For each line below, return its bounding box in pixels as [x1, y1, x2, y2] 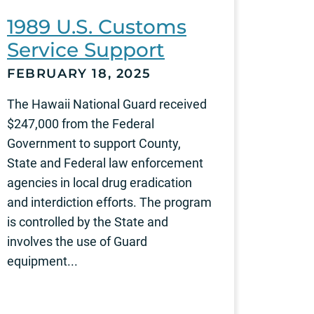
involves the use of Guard [7, 233, 147, 249]
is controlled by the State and [7, 214, 168, 229]
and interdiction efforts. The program [7, 194, 212, 210]
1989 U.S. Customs [7, 14, 186, 39]
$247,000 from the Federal [7, 116, 154, 131]
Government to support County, [7, 135, 181, 151]
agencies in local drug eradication [7, 175, 192, 190]
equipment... [7, 253, 78, 268]
